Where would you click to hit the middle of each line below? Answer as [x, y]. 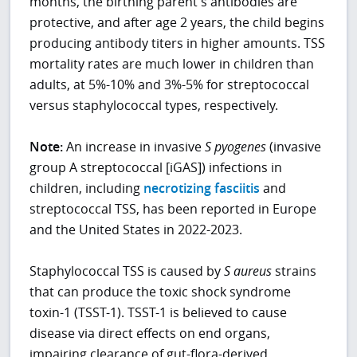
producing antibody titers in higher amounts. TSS [178, 43]
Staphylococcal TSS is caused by [127, 271]
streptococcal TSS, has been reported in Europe [173, 209]
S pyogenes [236, 147]
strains [294, 271]
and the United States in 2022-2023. [136, 230]
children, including [87, 188]
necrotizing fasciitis [202, 188]
